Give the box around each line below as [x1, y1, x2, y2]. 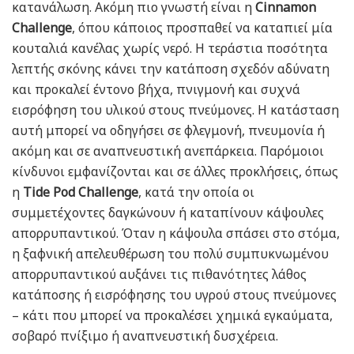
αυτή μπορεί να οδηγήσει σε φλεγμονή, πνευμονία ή [12, 122, 325, 140]
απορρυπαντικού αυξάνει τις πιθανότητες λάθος [12, 265, 307, 284]
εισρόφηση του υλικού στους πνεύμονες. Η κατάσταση [12, 101, 339, 119]
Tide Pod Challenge [23, 183, 138, 201]
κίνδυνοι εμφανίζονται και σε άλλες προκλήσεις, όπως [12, 163, 338, 181]
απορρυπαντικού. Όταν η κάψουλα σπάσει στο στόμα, [12, 224, 340, 243]
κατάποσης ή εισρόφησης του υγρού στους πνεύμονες [12, 286, 337, 304]
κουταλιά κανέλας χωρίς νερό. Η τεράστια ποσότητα [12, 40, 328, 58]
